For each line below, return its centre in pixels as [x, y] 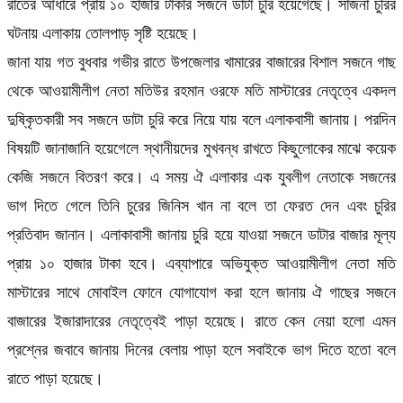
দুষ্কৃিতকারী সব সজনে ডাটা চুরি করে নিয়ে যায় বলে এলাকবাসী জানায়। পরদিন [201, 119]
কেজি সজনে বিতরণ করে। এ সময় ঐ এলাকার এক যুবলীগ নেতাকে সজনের [201, 177]
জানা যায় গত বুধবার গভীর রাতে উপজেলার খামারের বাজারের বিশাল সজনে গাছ [201, 62]
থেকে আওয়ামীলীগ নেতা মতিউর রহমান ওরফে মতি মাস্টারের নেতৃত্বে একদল [201, 90]
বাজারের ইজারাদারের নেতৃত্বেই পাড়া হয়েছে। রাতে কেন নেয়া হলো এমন [201, 321]
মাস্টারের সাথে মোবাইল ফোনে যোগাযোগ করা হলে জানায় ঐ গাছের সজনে [201, 292]
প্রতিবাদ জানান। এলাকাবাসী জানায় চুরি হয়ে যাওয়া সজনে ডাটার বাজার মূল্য [201, 234]
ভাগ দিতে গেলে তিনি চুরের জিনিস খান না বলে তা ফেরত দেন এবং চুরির [201, 206]
